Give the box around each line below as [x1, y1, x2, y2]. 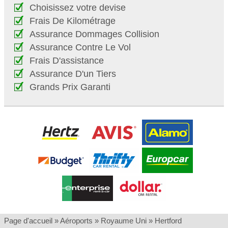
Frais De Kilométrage [30, 16, 116, 26]
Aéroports [60, 216, 93, 225]
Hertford [155, 216, 182, 225]
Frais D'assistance [30, 55, 104, 66]
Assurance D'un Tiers [30, 69, 116, 79]
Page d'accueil [4, 216, 52, 225]
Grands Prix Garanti [30, 82, 110, 92]
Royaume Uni [101, 216, 147, 225]
